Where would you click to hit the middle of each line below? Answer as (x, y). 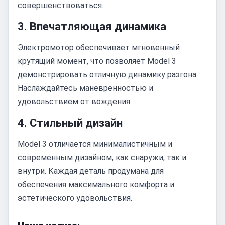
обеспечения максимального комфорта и (96, 185)
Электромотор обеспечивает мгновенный (99, 47)
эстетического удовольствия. (75, 198)
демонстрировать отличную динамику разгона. (108, 75)
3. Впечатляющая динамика (92, 26)
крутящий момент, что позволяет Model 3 (97, 61)
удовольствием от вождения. (75, 102)
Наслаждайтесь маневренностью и (85, 88)
